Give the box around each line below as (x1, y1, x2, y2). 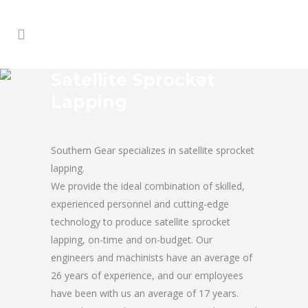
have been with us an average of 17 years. (51, 287, 239, 300)
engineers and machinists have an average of (51, 251, 252, 264)
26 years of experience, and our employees (51, 269, 243, 282)
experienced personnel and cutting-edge (51, 197, 229, 210)
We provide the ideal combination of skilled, (51, 179, 245, 192)
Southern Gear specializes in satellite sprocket (51, 144, 254, 157)
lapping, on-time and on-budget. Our (51, 233, 212, 246)
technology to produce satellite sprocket (51, 215, 230, 228)
